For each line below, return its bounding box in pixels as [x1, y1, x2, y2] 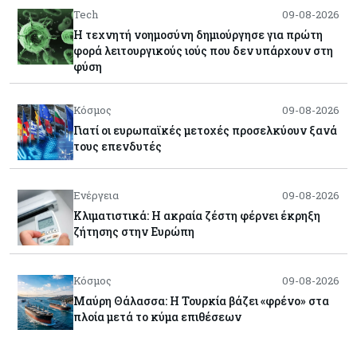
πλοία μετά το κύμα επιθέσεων [73, 308, 241, 324]
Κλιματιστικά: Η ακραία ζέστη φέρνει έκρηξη [73, 207, 320, 223]
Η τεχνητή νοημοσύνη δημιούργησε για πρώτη [73, 26, 323, 42]
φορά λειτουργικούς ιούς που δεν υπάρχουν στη [73, 42, 333, 58]
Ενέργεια [73, 187, 119, 202]
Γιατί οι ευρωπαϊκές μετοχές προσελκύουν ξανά [73, 122, 337, 138]
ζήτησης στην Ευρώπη [73, 223, 194, 239]
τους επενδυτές [73, 138, 162, 154]
